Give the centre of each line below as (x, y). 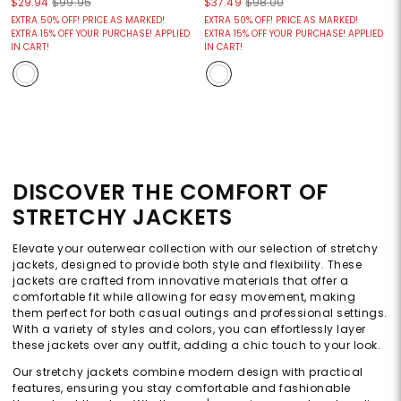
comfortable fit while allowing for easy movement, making (184, 297)
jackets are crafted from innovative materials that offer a (180, 281)
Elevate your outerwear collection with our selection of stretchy (195, 249)
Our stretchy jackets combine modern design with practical (188, 372)
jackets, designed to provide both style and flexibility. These (187, 265)
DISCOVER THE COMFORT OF (171, 192)
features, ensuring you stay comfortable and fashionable (182, 388)
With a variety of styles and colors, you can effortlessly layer (189, 329)
